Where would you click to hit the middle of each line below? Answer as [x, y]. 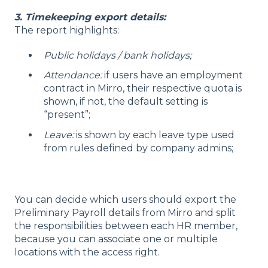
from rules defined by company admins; [138, 148]
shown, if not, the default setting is [126, 102]
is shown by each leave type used [154, 135]
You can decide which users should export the [125, 199]
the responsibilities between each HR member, [126, 226]
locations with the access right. [87, 252]
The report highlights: [67, 31]
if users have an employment [172, 75]
